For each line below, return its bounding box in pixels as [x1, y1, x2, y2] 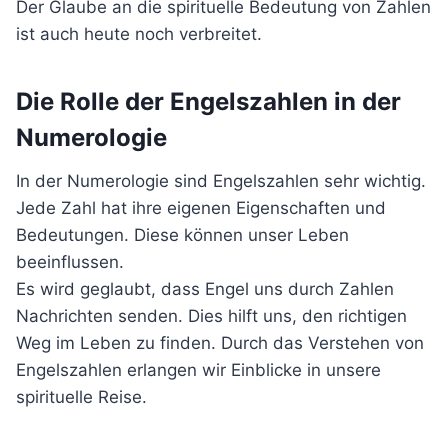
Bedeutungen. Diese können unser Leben [16, 225, 349, 245]
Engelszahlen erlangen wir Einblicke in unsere [16, 360, 381, 380]
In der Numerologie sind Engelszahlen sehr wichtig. [16, 171, 426, 191]
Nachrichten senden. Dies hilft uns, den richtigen [16, 306, 407, 326]
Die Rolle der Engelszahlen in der [16, 87, 401, 116]
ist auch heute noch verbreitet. [16, 24, 262, 44]
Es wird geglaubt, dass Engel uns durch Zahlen [16, 279, 394, 299]
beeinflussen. [16, 252, 124, 272]
